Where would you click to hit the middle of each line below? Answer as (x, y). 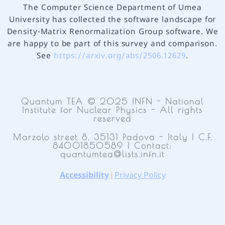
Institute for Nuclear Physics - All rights (113, 110)
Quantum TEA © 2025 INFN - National (113, 101)
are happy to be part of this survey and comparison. (113, 44)
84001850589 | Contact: (113, 145)
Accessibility (84, 176)
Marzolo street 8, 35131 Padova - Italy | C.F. (113, 137)
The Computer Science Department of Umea (113, 8)
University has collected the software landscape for (113, 20)
